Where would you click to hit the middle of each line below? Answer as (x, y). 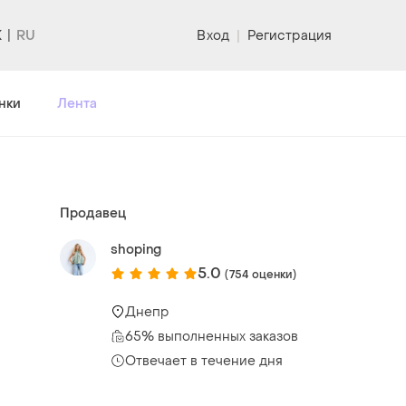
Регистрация (289, 35)
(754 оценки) (261, 274)
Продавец (93, 213)
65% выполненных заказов (212, 336)
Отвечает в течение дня (204, 361)
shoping (136, 249)
